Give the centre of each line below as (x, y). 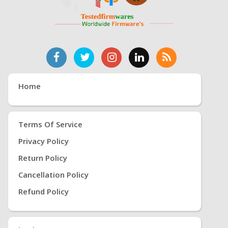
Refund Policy (44, 191)
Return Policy (43, 158)
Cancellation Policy (53, 174)
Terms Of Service (50, 124)
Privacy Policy (44, 141)
